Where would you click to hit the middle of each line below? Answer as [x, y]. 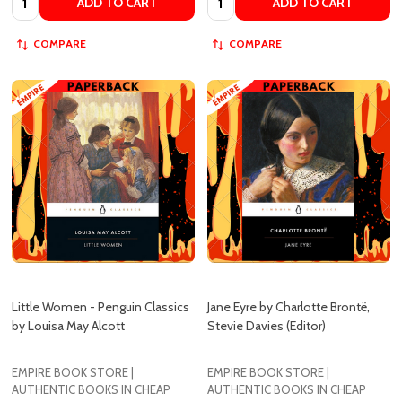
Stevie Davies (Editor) [267, 281]
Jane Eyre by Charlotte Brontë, [288, 262]
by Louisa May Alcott [68, 281]
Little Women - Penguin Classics [100, 262]
